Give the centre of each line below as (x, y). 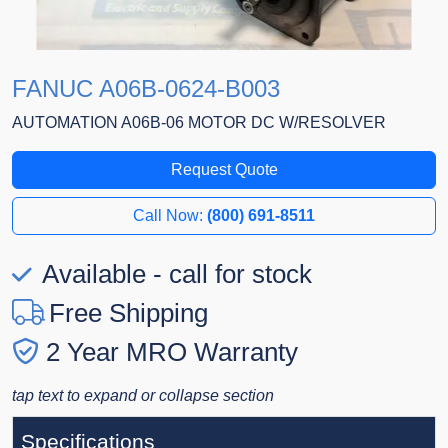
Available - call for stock (174, 274)
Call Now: (170, 216)
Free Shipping (128, 313)
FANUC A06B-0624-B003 (146, 89)
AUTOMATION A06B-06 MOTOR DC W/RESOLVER (199, 123)
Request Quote (224, 170)
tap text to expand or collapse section (143, 396)
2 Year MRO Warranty (172, 352)
